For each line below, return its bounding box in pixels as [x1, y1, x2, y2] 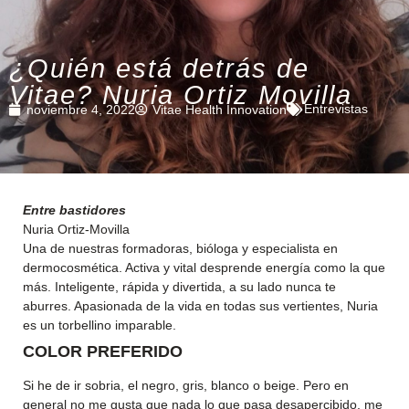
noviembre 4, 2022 [26, 101, 135, 117]
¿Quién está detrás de [9, 54, 309, 83]
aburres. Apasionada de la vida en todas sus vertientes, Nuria [23, 299, 378, 313]
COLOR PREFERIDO [23, 342, 183, 361]
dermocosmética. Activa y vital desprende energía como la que [23, 260, 385, 275]
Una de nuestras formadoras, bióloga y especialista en [23, 241, 338, 256]
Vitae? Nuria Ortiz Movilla [9, 80, 352, 110]
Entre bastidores [23, 203, 126, 217]
